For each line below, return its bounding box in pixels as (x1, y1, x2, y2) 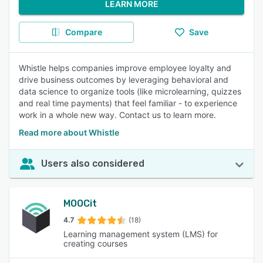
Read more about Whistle (19, 127, 119, 137)
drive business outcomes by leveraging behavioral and (19, 75, 228, 85)
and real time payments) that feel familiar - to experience (19, 98, 237, 108)
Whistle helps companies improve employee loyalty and (19, 63, 231, 73)
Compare (65, 27, 102, 37)
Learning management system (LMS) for (63, 229, 218, 239)
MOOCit (63, 198, 97, 209)
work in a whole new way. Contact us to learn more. (19, 110, 216, 120)
